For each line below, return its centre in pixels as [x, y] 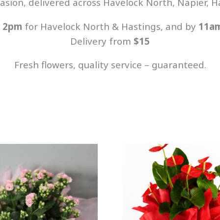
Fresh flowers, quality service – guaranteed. [110, 65]
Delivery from [102, 41]
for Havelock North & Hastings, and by [110, 26]
